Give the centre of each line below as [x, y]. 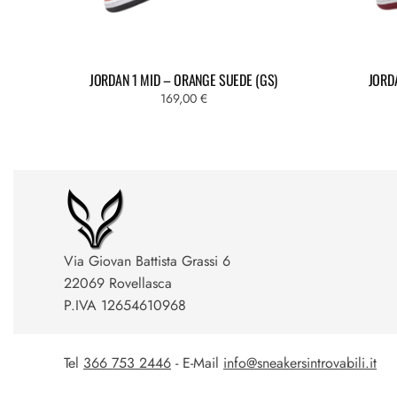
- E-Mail [197, 363]
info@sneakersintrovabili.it [300, 363]
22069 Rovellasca [118, 283]
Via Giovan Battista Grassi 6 [147, 261]
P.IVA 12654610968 [125, 305]
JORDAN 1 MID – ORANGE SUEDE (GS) [183, 80]
